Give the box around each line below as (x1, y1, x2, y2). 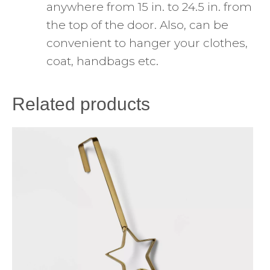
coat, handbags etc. (46, 54, 159, 69)
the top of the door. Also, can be (46, 18, 228, 33)
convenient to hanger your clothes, (46, 36, 248, 51)
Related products (12, 94, 150, 115)
